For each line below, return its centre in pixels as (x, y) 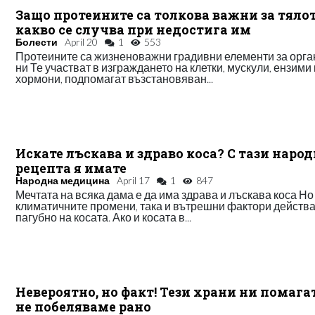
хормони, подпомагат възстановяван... (115, 78)
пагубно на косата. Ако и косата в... (104, 217)
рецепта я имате (71, 168)
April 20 (82, 41)
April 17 (134, 180)
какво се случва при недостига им (134, 30)
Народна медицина (63, 180)
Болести (37, 41)
